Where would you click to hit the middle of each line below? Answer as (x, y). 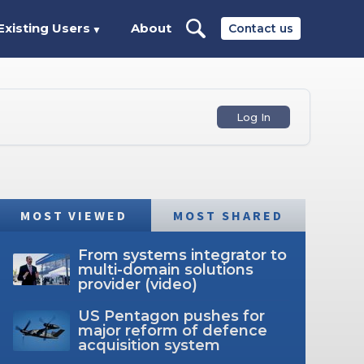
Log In (253, 117)
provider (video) (137, 284)
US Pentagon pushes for (171, 316)
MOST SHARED (228, 215)
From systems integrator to (182, 255)
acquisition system (149, 345)
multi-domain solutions (165, 269)
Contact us (261, 28)
